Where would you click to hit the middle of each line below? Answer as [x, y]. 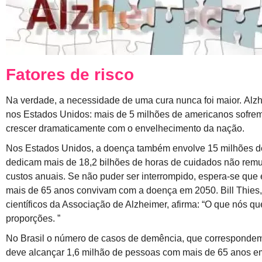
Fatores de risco [70, 75]
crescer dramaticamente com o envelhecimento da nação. [125, 128]
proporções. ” [33, 218]
